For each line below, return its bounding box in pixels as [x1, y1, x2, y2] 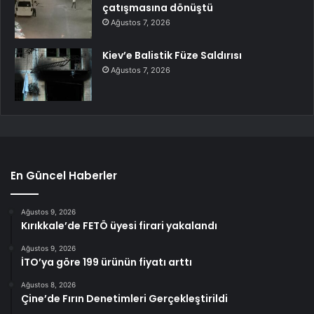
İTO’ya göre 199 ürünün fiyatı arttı [21, 254, 192, 269]
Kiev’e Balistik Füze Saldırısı [102, 48, 242, 62]
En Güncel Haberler [11, 168, 117, 183]
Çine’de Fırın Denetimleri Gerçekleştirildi [21, 291, 228, 306]
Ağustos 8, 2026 [21, 280, 76, 289]
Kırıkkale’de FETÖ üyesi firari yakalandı [21, 218, 217, 233]
